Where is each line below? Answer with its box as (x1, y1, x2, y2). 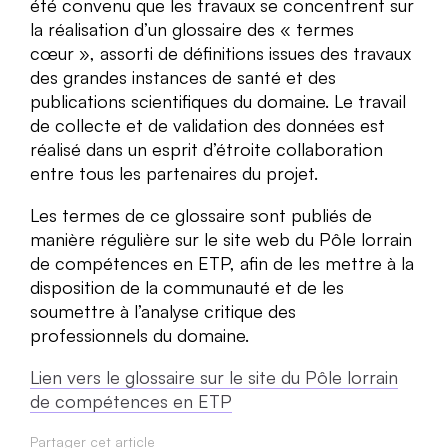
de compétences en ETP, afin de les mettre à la (30, 251, 414, 274)
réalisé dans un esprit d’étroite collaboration (30, 137, 383, 160)
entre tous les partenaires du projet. (30, 161, 318, 184)
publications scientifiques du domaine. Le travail (30, 89, 406, 112)
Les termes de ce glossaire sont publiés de (30, 203, 372, 226)
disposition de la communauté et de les (30, 275, 344, 298)
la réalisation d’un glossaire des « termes (30, 17, 354, 40)
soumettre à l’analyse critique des (30, 299, 296, 322)
